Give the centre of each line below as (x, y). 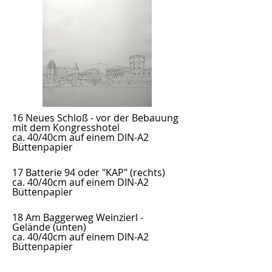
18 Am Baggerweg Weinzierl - (78, 217)
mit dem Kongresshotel (66, 127)
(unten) (68, 227)
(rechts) (146, 172)
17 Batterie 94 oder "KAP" (70, 172)
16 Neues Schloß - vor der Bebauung (95, 118)
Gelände (31, 227)
